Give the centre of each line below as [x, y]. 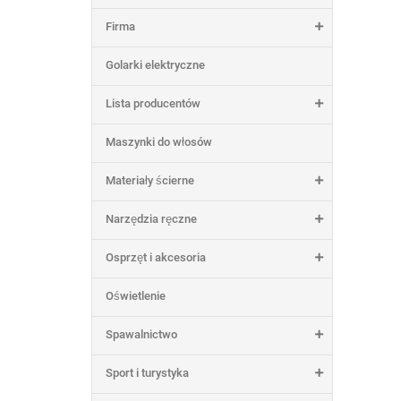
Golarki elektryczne [155, 65]
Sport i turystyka [147, 373]
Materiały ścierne [150, 180]
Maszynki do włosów [159, 142]
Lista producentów [153, 103]
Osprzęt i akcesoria [156, 257]
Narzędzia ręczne [151, 219]
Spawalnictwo [141, 334]
